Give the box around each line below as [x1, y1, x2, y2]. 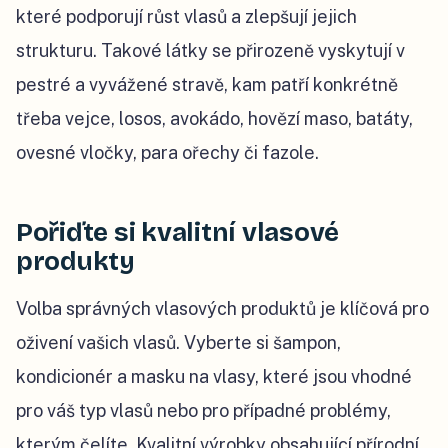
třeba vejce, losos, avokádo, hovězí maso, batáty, [16, 108, 413, 130]
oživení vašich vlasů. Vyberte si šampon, [16, 332, 341, 354]
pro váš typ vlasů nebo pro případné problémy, [16, 400, 391, 422]
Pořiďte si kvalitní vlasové [16, 217, 339, 249]
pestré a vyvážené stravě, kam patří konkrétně [16, 74, 398, 96]
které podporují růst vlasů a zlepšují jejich [16, 6, 357, 28]
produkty [16, 246, 135, 278]
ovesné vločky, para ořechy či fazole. [16, 142, 319, 164]
